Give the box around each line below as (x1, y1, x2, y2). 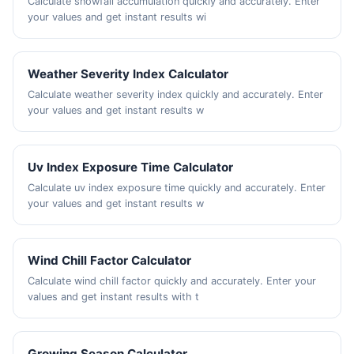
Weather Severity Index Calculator (28, 66, 229, 81)
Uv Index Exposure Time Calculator (28, 160, 234, 175)
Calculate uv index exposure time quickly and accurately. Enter (28, 182, 326, 194)
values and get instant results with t (28, 291, 200, 303)
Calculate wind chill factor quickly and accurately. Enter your (28, 275, 317, 287)
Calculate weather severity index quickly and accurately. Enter (28, 88, 324, 100)
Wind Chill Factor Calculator (28, 253, 192, 268)
